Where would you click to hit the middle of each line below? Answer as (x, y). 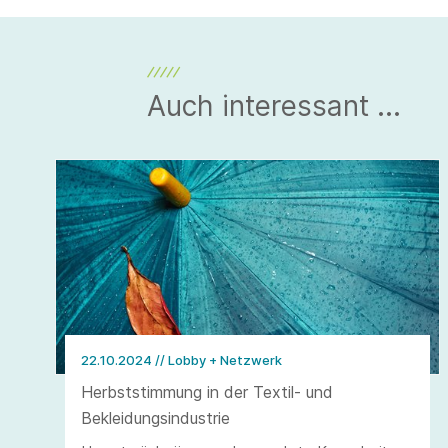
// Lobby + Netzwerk (218, 360)
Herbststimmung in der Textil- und (207, 392)
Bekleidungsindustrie (155, 418)
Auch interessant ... (274, 105)
